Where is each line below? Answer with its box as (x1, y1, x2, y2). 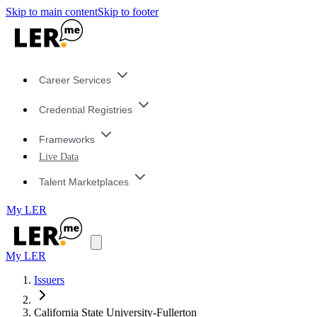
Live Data (38, 151, 79, 163)
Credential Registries (38, 104, 132, 116)
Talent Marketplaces (38, 175, 129, 188)
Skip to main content (6, 6, 98, 18)
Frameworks (38, 133, 95, 145)
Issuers (34, 274, 64, 287)
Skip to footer (98, 6, 158, 18)
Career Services (38, 74, 111, 86)
